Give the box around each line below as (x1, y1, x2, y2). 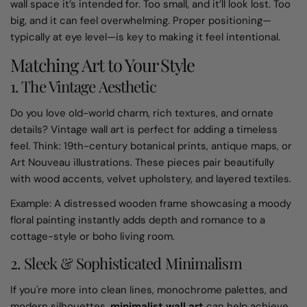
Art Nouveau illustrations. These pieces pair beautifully (10, 155, 274, 169)
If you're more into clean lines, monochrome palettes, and (10, 282, 287, 297)
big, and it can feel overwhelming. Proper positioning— (10, 13, 271, 27)
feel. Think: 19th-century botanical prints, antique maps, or (10, 138, 292, 153)
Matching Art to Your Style (10, 52, 195, 76)
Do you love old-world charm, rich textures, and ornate (10, 106, 273, 120)
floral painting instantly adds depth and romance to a (10, 212, 265, 227)
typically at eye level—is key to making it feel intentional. (10, 29, 280, 44)
